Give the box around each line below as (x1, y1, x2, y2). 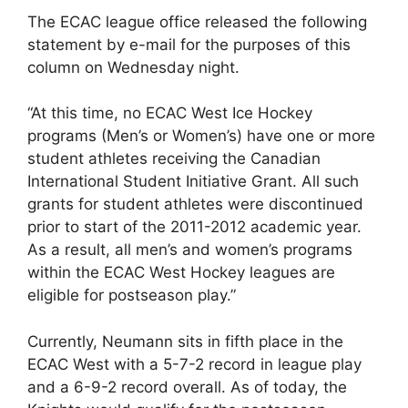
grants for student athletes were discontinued (27, 195, 363, 213)
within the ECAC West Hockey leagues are (27, 263, 335, 281)
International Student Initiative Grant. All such (27, 172, 359, 190)
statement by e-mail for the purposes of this (27, 35, 351, 54)
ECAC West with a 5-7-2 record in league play (27, 354, 362, 373)
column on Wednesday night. (27, 57, 240, 76)
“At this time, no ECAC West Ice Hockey (27, 104, 312, 122)
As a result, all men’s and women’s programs (27, 240, 352, 259)
